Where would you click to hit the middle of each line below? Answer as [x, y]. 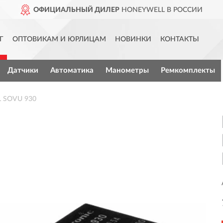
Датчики [23, 70]
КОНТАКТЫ [180, 39]
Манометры [127, 70]
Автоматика [72, 70]
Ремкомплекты [188, 70]
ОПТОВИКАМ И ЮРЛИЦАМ [59, 39]
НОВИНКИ [133, 39]
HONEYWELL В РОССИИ [155, 10]
